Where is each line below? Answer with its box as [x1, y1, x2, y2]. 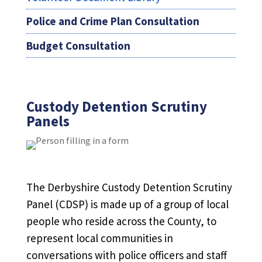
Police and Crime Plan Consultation [26, 14, 199, 29]
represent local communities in [26, 231, 173, 246]
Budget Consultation [26, 38, 130, 53]
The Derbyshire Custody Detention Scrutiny [26, 180, 232, 195]
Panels [26, 112, 70, 131]
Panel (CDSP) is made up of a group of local [26, 197, 229, 212]
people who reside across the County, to [26, 214, 216, 229]
